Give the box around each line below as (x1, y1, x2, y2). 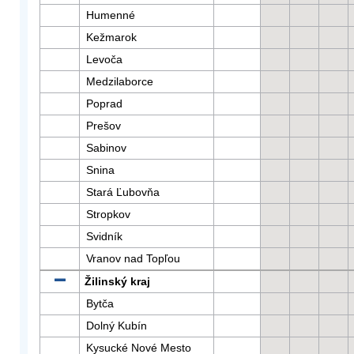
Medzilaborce (86, 75, 153, 88)
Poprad (86, 97, 122, 110)
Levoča (86, 53, 122, 66)
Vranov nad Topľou (86, 252, 180, 265)
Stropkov (86, 208, 130, 220)
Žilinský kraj (85, 275, 150, 288)
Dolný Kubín (86, 319, 147, 332)
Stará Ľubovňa (86, 186, 160, 198)
